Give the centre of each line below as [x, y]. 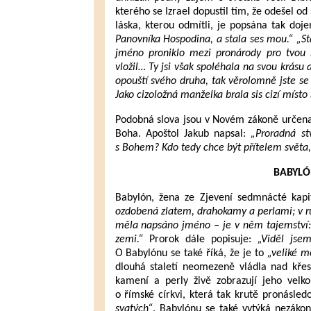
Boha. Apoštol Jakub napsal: [183, 134]
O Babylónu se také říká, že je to [191, 253]
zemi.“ [132, 239]
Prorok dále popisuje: [203, 239]
